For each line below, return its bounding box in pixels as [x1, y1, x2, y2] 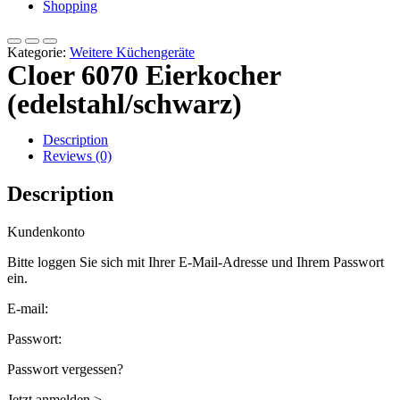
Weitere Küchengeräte [70, 45, 195, 61]
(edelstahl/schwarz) [7, 87, 242, 121]
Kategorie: [7, 45, 66, 61]
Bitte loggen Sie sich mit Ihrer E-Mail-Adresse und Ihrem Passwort [7, 254, 384, 271]
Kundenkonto [7, 224, 85, 240]
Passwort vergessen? [7, 362, 123, 378]
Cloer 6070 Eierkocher [7, 59, 280, 92]
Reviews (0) [43, 148, 112, 164]
